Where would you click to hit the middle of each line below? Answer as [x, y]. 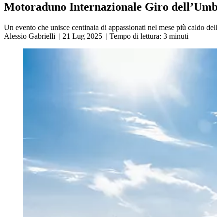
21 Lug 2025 [82, 36]
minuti [179, 36]
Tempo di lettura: [135, 36]
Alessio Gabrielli [31, 36]
